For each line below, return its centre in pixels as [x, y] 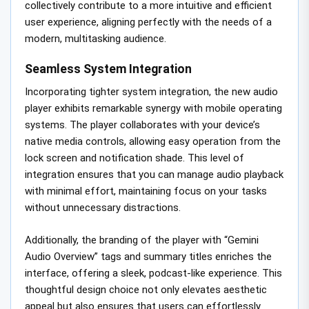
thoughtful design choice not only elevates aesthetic [146, 289]
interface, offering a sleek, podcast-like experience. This [153, 273]
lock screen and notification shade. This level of [134, 158]
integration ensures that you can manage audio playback [154, 175]
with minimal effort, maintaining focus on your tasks [146, 191]
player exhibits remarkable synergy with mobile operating [153, 109]
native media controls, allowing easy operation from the [153, 142]
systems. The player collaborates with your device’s [142, 125]
